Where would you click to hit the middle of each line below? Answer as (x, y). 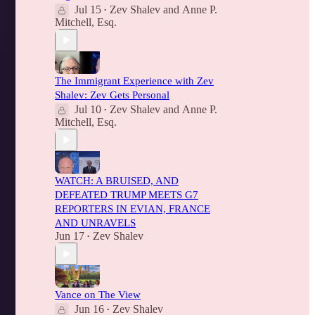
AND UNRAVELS (95, 223)
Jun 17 (70, 236)
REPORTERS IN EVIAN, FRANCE (133, 209)
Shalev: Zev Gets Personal (112, 95)
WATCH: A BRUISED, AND (117, 181)
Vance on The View (98, 295)
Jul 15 (88, 9)
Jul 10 (88, 109)
